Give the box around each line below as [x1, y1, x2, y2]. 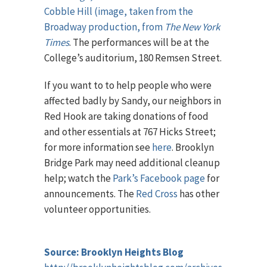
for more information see [44, 141, 152, 154]
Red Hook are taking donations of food [44, 110, 209, 123]
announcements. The [44, 187, 136, 200]
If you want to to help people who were [44, 79, 212, 92]
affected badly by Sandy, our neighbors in [44, 94, 221, 107]
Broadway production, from [44, 20, 164, 33]
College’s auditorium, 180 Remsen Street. [44, 51, 222, 64]
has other [178, 187, 219, 200]
